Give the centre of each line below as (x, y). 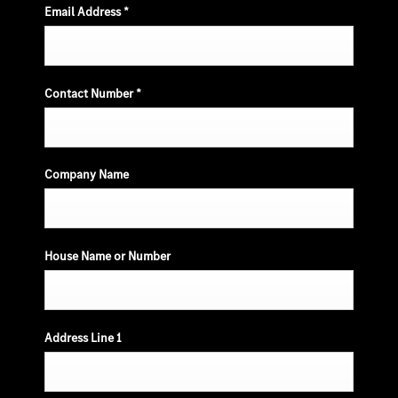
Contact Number (90, 94)
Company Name (87, 175)
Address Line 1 (83, 338)
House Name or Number (107, 256)
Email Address (84, 12)
